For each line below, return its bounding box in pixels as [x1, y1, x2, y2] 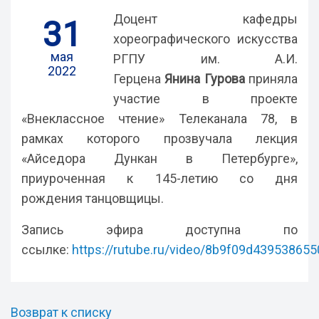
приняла [244, 71, 298, 86]
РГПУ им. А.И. [113, 51, 298, 66]
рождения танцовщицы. [21, 191, 164, 206]
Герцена [113, 71, 165, 86]
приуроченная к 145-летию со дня [21, 171, 298, 186]
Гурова [204, 71, 245, 86]
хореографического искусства [113, 31, 298, 46]
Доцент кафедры [113, 11, 298, 26]
